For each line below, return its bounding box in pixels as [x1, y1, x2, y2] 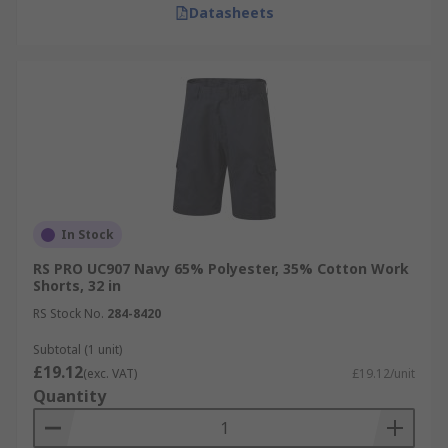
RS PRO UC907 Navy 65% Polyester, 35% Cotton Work [33, 259, 409, 278]
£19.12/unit [352, 365, 415, 382]
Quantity [33, 385, 106, 407]
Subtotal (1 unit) [33, 341, 122, 358]
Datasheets [188, 3, 274, 22]
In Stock [61, 226, 114, 243]
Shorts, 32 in [33, 276, 121, 295]
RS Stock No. [33, 305, 104, 322]
